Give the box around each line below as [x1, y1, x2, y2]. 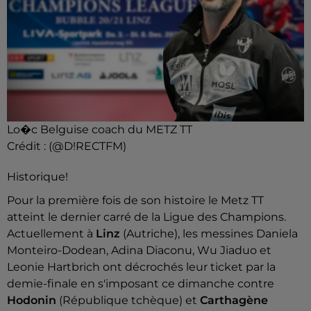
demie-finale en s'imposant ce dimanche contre [7, 277, 274, 291]
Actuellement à [7, 227, 96, 241]
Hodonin [7, 294, 56, 308]
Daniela [256, 227, 298, 241]
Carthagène [200, 294, 268, 308]
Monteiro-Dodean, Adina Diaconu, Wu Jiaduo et [7, 244, 271, 258]
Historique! [7, 170, 68, 184]
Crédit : [7, 140, 49, 153]
